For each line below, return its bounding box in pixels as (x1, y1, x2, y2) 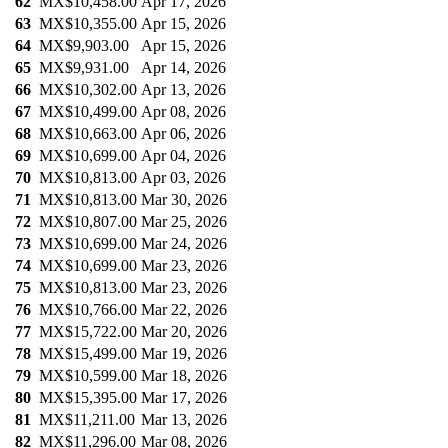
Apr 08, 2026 (141, 103, 226, 121)
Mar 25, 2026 (141, 213, 227, 231)
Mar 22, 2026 (141, 301, 227, 319)
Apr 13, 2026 (141, 81, 226, 99)
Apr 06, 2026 (141, 125, 226, 143)
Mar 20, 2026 (141, 323, 227, 341)
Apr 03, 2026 (141, 169, 226, 187)
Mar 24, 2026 (141, 235, 227, 253)
